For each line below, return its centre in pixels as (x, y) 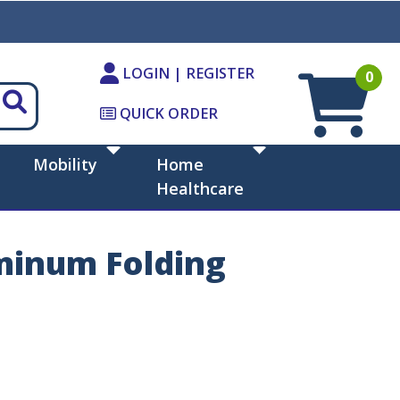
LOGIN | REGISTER (187, 74)
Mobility (66, 165)
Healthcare (200, 189)
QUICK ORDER (167, 114)
